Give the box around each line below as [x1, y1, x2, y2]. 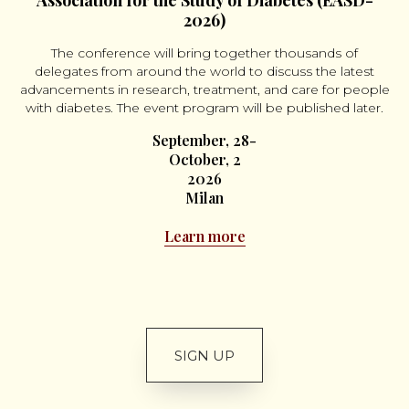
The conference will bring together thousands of [51, 45, 358, 62]
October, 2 [168, 150, 241, 170]
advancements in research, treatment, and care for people [19, 81, 390, 99]
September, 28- [152, 131, 257, 151]
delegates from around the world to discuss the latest [35, 63, 374, 80]
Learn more [163, 226, 246, 246]
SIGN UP [174, 346, 235, 364]
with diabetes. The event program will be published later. [26, 100, 383, 117]
